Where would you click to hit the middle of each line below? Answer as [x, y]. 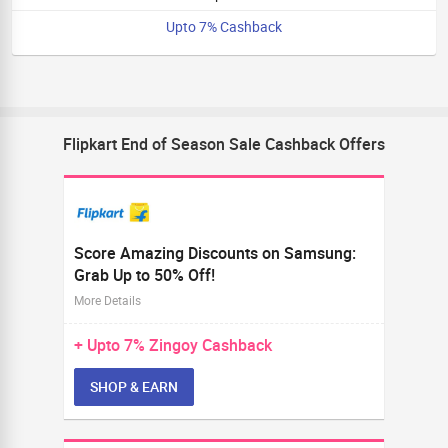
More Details [107, 300]
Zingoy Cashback [210, 345]
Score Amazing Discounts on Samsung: [215, 253]
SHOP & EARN [134, 386]
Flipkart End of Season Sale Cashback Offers [224, 144]
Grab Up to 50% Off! [144, 275]
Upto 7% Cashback [224, 26]
